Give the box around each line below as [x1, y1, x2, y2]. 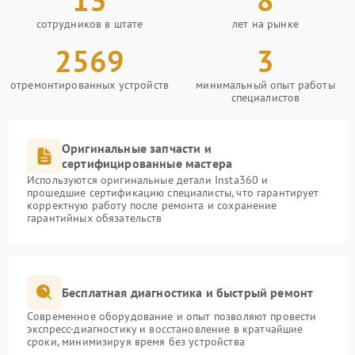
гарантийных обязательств [27, 211, 162, 226]
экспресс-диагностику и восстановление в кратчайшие [27, 322, 303, 337]
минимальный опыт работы [196, 78, 335, 93]
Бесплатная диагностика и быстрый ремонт [62, 284, 314, 300]
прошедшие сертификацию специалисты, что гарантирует [27, 185, 319, 200]
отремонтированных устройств [10, 78, 170, 93]
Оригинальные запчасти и [62, 140, 212, 157]
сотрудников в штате [36, 17, 143, 32]
